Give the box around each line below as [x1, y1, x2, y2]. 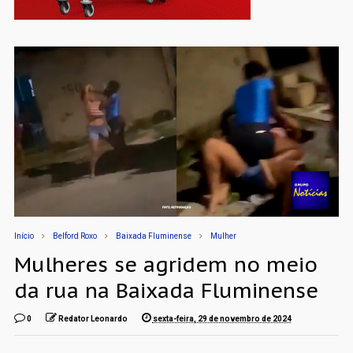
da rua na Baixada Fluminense [13, 277, 318, 303]
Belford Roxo [52, 231, 97, 240]
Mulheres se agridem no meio [13, 251, 318, 277]
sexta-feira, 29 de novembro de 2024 [152, 314, 292, 323]
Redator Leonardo [58, 314, 128, 323]
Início [13, 231, 34, 240]
